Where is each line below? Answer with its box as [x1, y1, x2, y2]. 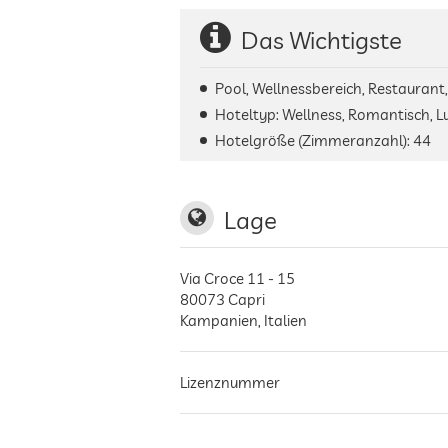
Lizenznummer [180, 373, 280, 392]
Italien [264, 311, 307, 330]
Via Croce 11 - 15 [180, 269, 295, 288]
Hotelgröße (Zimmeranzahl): [215, 131, 413, 150]
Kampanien [180, 311, 258, 330]
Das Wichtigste [241, 25, 402, 55]
